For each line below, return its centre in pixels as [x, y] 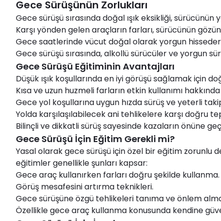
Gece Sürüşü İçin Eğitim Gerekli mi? [95, 139]
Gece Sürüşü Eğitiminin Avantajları [95, 67]
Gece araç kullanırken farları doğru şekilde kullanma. [118, 175]
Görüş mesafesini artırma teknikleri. [85, 187]
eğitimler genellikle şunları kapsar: [82, 163]
